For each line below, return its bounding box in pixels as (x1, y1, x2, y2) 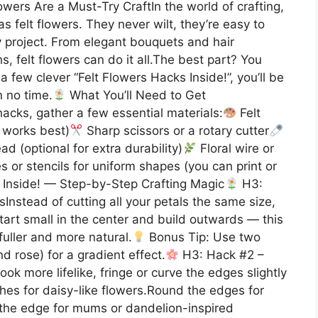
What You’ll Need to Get (66, 87, 207, 102)
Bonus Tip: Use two (146, 229, 261, 244)
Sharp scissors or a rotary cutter (83, 123, 270, 138)
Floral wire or (196, 141, 274, 155)
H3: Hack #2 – (179, 247, 265, 262)
